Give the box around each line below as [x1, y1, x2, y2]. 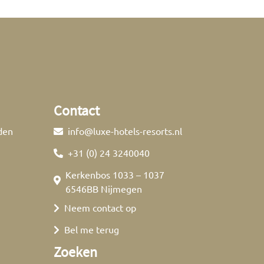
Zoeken [54, 242, 97, 261]
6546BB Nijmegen [65, 182, 142, 194]
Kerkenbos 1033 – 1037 [65, 168, 164, 180]
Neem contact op [64, 201, 136, 213]
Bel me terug [64, 223, 119, 235]
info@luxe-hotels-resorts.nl [68, 124, 182, 137]
